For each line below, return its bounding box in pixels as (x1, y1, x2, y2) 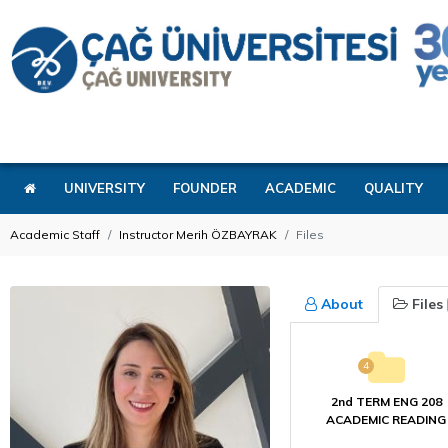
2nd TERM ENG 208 (330, 394, 442, 409)
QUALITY (364, 180, 423, 196)
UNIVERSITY (64, 180, 145, 196)
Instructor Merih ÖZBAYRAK (119, 227, 277, 242)
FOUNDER (173, 180, 237, 196)
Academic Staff (10, 227, 100, 242)
